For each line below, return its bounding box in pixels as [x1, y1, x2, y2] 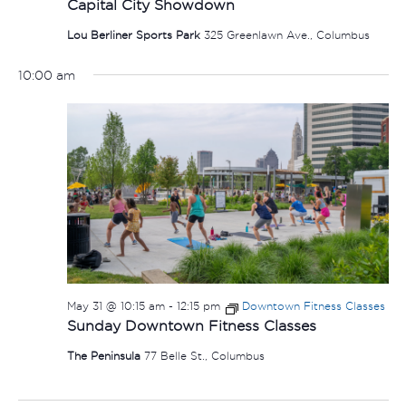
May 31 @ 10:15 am [66, 300, 165, 313]
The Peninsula [66, 349, 144, 362]
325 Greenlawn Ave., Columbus [203, 28, 370, 41]
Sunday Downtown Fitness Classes [66, 317, 316, 333]
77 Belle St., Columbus [143, 349, 265, 362]
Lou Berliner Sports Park [66, 28, 204, 41]
